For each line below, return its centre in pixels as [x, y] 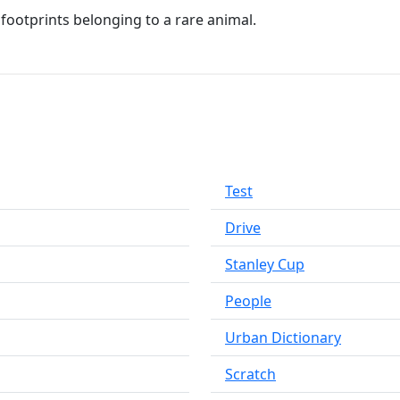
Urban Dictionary [283, 337]
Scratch [250, 374]
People [248, 301]
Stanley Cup [265, 264]
